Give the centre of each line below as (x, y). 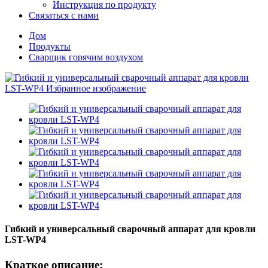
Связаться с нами (64, 15)
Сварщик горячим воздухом (86, 57)
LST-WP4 (25, 240)
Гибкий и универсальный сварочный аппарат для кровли (130, 229)
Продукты (50, 46)
